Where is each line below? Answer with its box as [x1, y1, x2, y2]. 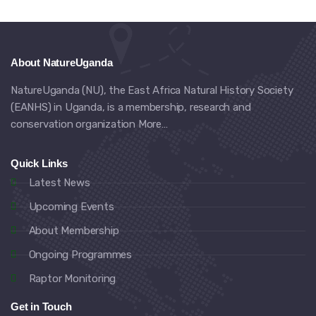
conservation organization [11, 118, 138, 130]
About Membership [28, 224, 119, 237]
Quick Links [11, 157, 68, 169]
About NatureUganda [11, 56, 113, 68]
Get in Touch [11, 300, 72, 312]
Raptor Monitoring [28, 272, 116, 285]
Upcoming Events [28, 200, 114, 213]
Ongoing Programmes [28, 248, 132, 261]
